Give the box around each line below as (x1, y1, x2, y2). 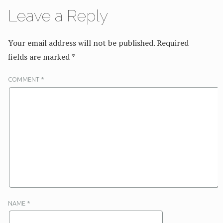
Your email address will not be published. (8, 37, 155, 48)
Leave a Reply (8, 6, 108, 25)
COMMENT (8, 76, 41, 83)
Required (157, 37, 189, 48)
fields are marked (8, 51, 72, 62)
